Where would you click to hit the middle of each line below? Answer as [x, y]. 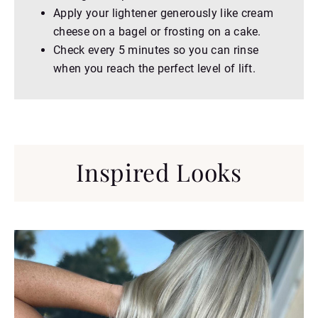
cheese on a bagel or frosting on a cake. [157, 31]
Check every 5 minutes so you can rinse [156, 50]
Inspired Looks [159, 171]
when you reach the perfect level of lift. [155, 68]
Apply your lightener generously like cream [164, 13]
